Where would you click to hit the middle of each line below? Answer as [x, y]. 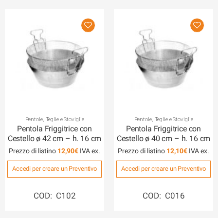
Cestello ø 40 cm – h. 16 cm [163, 138]
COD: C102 [54, 196]
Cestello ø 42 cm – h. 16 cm [54, 138]
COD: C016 [163, 196]
